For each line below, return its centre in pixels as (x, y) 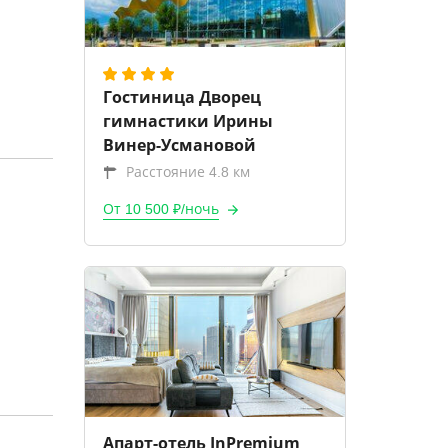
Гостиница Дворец (181, 97)
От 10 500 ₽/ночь (160, 209)
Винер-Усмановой (179, 145)
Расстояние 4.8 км (187, 172)
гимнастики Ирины (187, 121)
